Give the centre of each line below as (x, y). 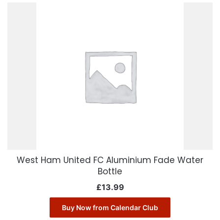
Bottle (110, 172)
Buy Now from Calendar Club (110, 208)
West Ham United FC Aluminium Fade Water (110, 160)
